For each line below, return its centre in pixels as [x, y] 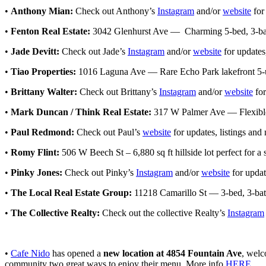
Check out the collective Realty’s [164, 213]
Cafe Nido [30, 254]
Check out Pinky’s [99, 173]
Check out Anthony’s [115, 11]
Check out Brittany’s [118, 92]
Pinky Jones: [37, 173]
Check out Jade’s [94, 52]
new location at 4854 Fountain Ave [172, 254]
